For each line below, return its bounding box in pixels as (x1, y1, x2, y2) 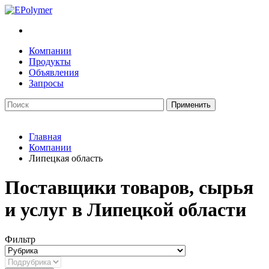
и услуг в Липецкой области (5, 199, 246, 221)
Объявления (29, 67, 79, 77)
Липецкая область (29, 153, 103, 163)
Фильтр (5, 234, 35, 244)
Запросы (29, 78, 64, 88)
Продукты (29, 56, 71, 67)
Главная (29, 131, 61, 142)
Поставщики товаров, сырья (5, 177, 253, 199)
